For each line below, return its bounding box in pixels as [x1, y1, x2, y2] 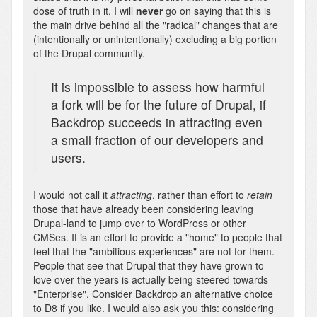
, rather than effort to [152, 187, 247, 202]
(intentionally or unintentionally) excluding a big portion [33, 31, 277, 46]
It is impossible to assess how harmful [51, 77, 265, 96]
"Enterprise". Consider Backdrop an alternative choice [33, 286, 273, 301]
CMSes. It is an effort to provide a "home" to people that [33, 229, 282, 244]
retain [247, 187, 272, 202]
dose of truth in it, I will [33, 3, 136, 18]
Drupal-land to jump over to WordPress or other [33, 215, 246, 230]
